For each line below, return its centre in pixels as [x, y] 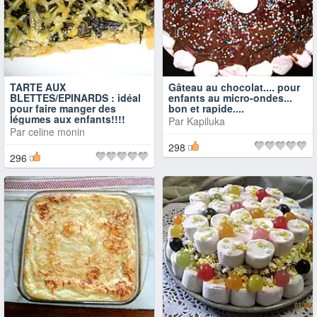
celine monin [57, 132]
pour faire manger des [63, 108]
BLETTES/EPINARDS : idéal [75, 98]
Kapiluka [206, 121]
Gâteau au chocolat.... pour [234, 87]
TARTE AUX [38, 87]
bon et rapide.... [206, 108]
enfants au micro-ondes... [230, 98]
